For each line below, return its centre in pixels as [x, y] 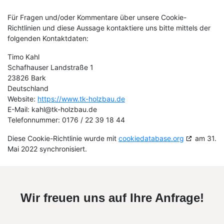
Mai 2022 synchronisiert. [47, 149]
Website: [22, 99]
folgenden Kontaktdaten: [48, 38]
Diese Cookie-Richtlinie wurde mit [63, 138]
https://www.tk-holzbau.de [81, 99]
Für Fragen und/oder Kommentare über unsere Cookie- [97, 17]
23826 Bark [27, 78]
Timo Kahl [23, 57]
